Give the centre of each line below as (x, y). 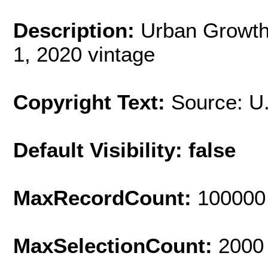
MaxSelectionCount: (116, 245)
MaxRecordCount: (105, 197)
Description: (77, 30)
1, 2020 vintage (84, 54)
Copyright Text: (92, 102)
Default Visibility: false (124, 150)
